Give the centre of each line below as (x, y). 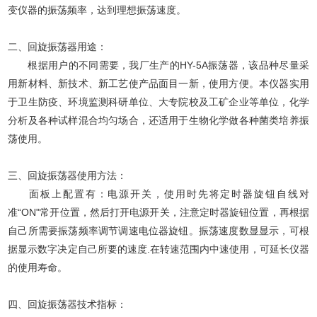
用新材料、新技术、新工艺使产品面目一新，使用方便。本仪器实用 (158, 83)
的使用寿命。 (38, 267)
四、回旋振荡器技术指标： (68, 304)
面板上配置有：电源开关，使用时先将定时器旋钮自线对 (158, 194)
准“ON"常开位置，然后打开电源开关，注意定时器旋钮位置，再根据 (158, 212)
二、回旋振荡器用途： (58, 46)
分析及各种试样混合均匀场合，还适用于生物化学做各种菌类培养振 (158, 120)
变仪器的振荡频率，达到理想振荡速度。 (97, 10)
